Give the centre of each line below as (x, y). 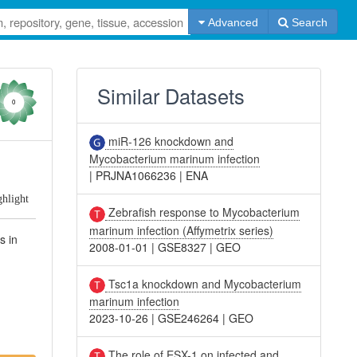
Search (308, 22)
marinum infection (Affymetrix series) (182, 230)
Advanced (231, 22)
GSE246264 (189, 318)
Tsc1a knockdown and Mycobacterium (204, 283)
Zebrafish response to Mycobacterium (203, 212)
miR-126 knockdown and (170, 141)
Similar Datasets (171, 96)
